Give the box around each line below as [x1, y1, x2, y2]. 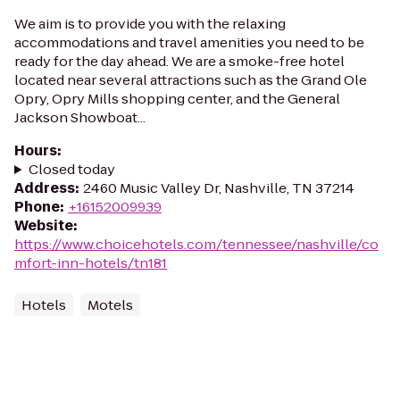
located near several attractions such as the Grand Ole [14, 71, 367, 89]
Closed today [28, 160, 115, 179]
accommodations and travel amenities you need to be [14, 33, 364, 52]
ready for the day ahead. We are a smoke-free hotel [14, 52, 345, 71]
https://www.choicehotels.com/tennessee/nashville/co [14, 235, 379, 254]
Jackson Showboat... [14, 108, 146, 127]
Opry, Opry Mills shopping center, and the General [14, 89, 340, 108]
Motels [87, 296, 133, 314]
